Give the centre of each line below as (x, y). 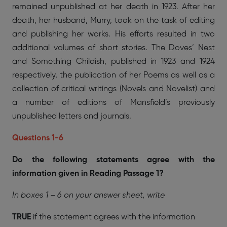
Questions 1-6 (38, 138)
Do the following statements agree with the (113, 160)
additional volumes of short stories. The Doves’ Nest (113, 48)
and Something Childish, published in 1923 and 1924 (113, 62)
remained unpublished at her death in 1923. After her (113, 7)
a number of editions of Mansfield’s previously (113, 103)
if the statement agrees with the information (114, 217)
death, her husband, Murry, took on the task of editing (113, 21)
